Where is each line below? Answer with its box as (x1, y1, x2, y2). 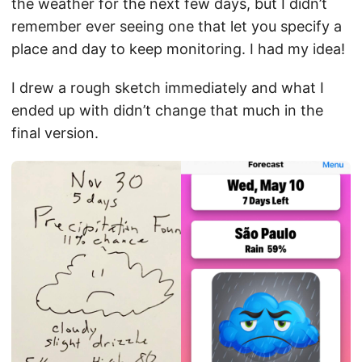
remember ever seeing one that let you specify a (11, 18, 342, 35)
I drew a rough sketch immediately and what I (11, 79, 324, 96)
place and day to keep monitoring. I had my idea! (11, 40, 345, 57)
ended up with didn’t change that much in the (11, 102, 323, 119)
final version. (11, 124, 99, 141)
